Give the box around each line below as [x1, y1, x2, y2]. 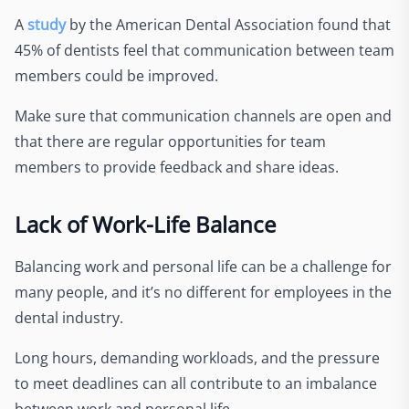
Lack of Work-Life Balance [15, 208, 276, 239]
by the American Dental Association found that [66, 14, 391, 35]
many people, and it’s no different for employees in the [15, 281, 392, 302]
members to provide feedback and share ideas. [15, 156, 339, 177]
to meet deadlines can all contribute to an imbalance [15, 372, 377, 393]
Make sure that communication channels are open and [15, 105, 392, 126]
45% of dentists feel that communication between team [15, 39, 394, 60]
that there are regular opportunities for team [15, 131, 326, 152]
